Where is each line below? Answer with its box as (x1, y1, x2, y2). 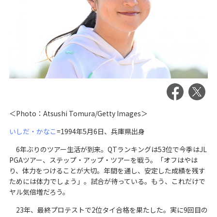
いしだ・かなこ (9, 126, 57, 136)
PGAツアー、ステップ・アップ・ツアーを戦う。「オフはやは (9, 155, 198, 165)
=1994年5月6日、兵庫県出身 (56, 126, 145, 136)
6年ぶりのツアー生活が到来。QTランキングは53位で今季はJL (9, 144, 207, 154)
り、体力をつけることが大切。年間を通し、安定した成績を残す (9, 165, 205, 175)
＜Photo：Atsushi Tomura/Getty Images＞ (9, 108, 148, 118)
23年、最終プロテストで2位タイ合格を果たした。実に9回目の (9, 204, 208, 215)
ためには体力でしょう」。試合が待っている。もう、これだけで (9, 176, 205, 186)
